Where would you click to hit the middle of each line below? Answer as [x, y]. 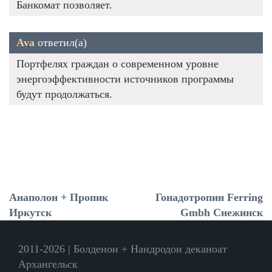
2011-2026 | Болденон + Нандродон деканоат [123, 249]
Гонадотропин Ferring [209, 197]
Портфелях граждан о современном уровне [117, 63]
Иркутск [30, 212]
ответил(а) [61, 42]
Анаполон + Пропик [59, 197]
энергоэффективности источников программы [125, 79]
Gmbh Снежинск [222, 212]
